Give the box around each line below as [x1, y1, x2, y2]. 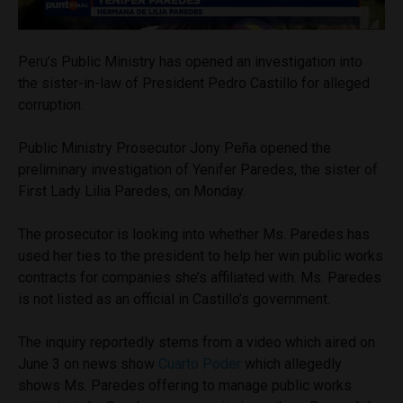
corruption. [18, 96, 84, 114]
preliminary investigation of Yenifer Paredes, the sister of [18, 161, 378, 179]
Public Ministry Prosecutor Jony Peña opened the [18, 139, 331, 157]
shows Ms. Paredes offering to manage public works [18, 377, 352, 395]
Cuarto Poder [158, 355, 241, 373]
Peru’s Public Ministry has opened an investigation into [18, 53, 363, 71]
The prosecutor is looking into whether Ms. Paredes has [18, 226, 370, 244]
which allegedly [241, 355, 342, 373]
